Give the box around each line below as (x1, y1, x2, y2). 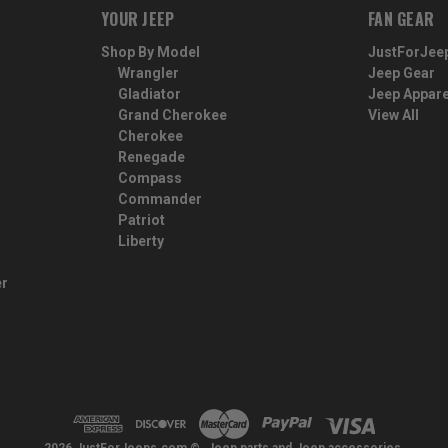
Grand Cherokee (117, 106, 227, 123)
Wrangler (117, 64, 179, 81)
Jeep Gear (368, 64, 435, 81)
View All (368, 106, 419, 123)
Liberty (117, 232, 164, 249)
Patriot (117, 211, 165, 228)
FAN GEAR (368, 6, 434, 31)
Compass (117, 169, 182, 186)
